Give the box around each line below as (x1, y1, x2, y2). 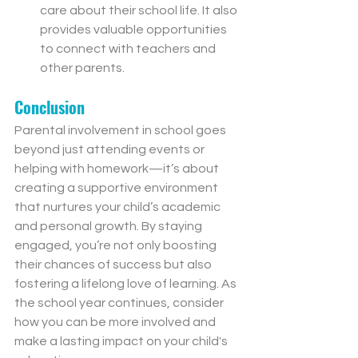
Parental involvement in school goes (14, 124, 229, 137)
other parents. (40, 62, 125, 75)
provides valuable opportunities (40, 23, 229, 37)
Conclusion (14, 95, 85, 120)
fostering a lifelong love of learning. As (14, 277, 239, 291)
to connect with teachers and (40, 42, 218, 56)
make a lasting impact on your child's (14, 335, 230, 348)
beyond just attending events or (14, 143, 207, 157)
